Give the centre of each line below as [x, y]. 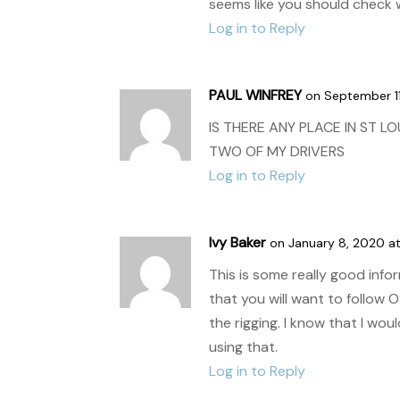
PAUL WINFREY [256, 95]
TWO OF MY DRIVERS [277, 151]
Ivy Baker [238, 242]
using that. [244, 346]
